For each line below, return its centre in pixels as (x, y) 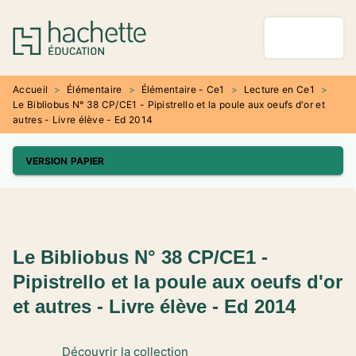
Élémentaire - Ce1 (183, 89)
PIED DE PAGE (58, 56)
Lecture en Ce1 (279, 89)
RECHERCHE (121, 27)
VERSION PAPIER (65, 161)
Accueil (31, 89)
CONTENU (212, 27)
